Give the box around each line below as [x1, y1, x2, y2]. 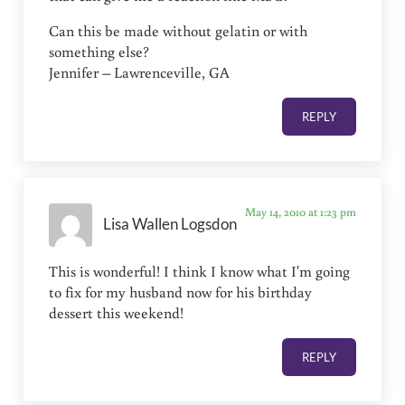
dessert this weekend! [49, 302, 184, 323]
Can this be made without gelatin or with [49, 20, 308, 41]
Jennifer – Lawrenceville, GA [49, 61, 231, 82]
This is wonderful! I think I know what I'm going [49, 260, 351, 281]
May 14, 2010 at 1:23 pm [244, 202, 356, 220]
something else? [49, 41, 150, 61]
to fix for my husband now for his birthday [49, 281, 313, 302]
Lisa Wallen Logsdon [103, 215, 238, 234]
